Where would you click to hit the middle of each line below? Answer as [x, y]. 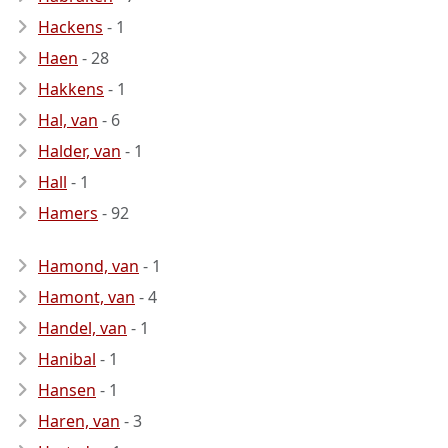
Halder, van [79, 151]
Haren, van [79, 421]
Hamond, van [88, 266]
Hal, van [68, 120]
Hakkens [71, 89]
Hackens [70, 27]
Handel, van [82, 328]
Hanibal [67, 359]
